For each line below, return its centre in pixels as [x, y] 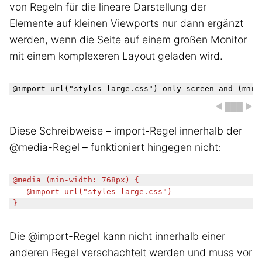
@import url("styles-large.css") [20, 192]
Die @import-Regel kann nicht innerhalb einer [117, 236]
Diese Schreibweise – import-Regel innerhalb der [126, 131]
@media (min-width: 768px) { [76, 180]
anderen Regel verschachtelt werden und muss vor [131, 253]
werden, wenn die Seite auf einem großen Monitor [128, 39]
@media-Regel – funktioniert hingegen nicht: [115, 147]
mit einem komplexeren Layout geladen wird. [116, 56]
